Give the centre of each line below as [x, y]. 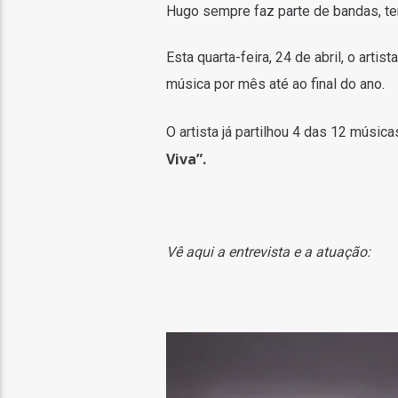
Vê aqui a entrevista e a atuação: [270, 252]
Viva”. [187, 159]
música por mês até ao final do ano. [275, 84]
